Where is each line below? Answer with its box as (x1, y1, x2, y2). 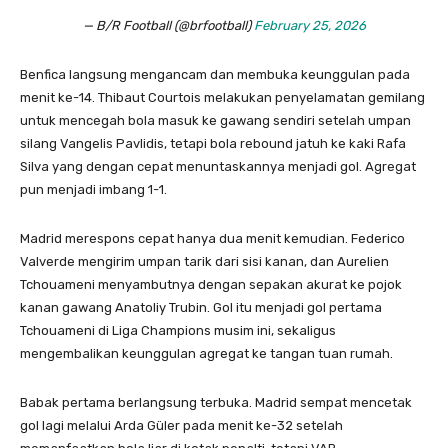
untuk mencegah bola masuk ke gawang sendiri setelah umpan (20, 113, 411, 129)
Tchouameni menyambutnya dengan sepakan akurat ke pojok (20, 277, 402, 293)
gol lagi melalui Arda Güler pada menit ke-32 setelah (20, 418, 343, 434)
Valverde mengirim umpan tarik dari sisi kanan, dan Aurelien (20, 254, 389, 270)
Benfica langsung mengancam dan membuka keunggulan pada (20, 67, 410, 83)
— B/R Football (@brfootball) (82, 18, 254, 34)
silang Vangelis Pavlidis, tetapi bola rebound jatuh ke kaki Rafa (20, 136, 406, 152)
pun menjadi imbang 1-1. (20, 182, 167, 198)
